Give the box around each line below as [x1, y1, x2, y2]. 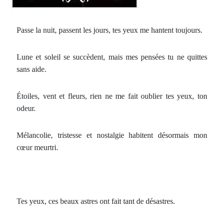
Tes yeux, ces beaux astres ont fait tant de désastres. [17, 197, 175, 205]
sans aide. [17, 65, 46, 73]
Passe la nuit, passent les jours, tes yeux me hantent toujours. [17, 26, 202, 34]
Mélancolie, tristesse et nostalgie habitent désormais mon [17, 131, 207, 139]
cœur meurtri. [17, 143, 58, 152]
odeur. [17, 104, 36, 112]
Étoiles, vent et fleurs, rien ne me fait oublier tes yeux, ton [17, 92, 207, 100]
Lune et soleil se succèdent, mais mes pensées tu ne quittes [17, 53, 207, 61]
